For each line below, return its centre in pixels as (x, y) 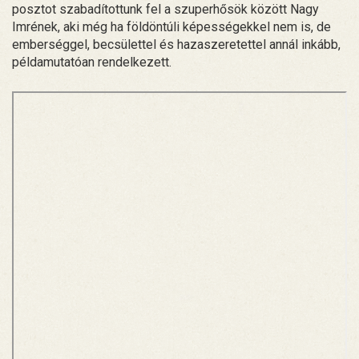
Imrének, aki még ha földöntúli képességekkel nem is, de (171, 26)
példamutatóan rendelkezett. (92, 62)
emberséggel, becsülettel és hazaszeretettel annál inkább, (176, 44)
